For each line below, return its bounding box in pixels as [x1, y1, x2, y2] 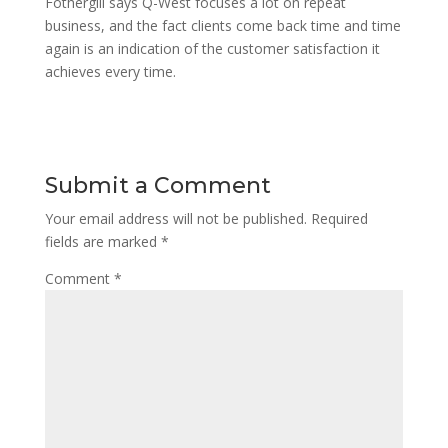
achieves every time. [44, 62, 176, 81]
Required [310, 209, 368, 228]
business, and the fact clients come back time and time [44, 16, 401, 35]
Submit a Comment [44, 172, 271, 199]
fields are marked [44, 232, 161, 251]
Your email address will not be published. [44, 209, 307, 228]
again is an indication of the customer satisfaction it [44, 39, 380, 58]
